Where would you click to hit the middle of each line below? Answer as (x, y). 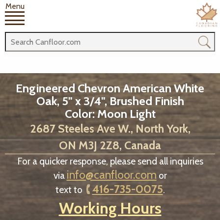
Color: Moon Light (110, 114)
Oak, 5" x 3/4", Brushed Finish (110, 101)
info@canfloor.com (111, 175)
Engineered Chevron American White (110, 88)
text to (70, 190)
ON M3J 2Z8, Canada (110, 145)
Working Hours (110, 208)
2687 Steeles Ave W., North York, (110, 129)
